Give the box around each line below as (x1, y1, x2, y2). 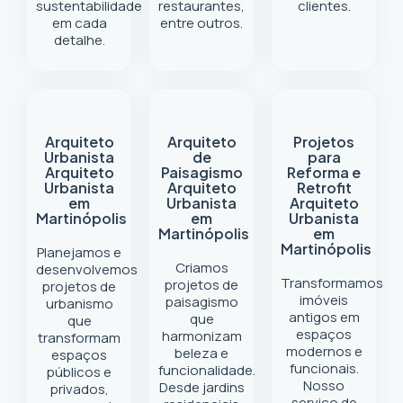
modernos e (285, 342, 363, 361)
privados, (49, 380, 109, 399)
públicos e (47, 363, 112, 381)
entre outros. (160, 13, 243, 32)
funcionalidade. (158, 361, 255, 380)
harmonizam (161, 327, 242, 345)
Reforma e (287, 163, 361, 182)
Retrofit (296, 178, 352, 197)
